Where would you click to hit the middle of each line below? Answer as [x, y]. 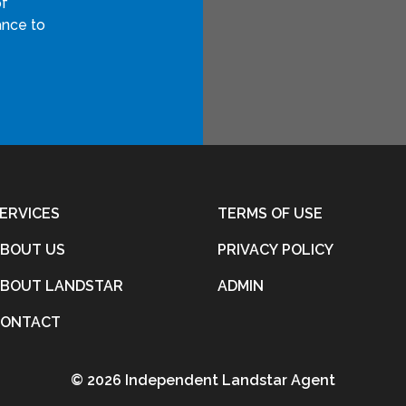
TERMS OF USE [270, 213]
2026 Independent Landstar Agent [209, 380]
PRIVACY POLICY [275, 250]
